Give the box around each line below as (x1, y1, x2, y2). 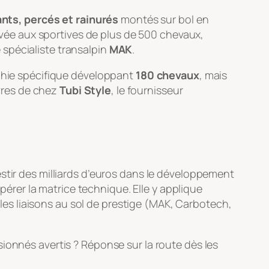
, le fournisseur (111, 82, 183, 97)
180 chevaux (135, 67, 199, 82)
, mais (199, 67, 228, 82)
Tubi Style (59, 82, 112, 97)
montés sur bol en (118, 11, 209, 26)
